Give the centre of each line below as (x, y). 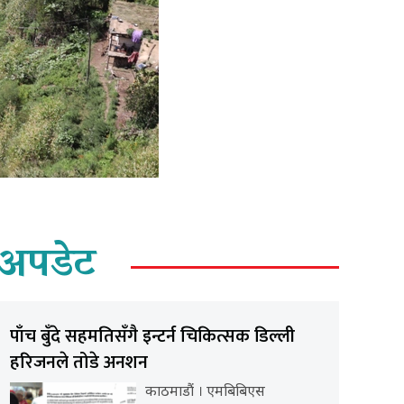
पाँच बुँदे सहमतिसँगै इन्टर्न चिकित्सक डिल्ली (152, 336)
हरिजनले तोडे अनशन (78, 362)
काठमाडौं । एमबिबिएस (205, 392)
